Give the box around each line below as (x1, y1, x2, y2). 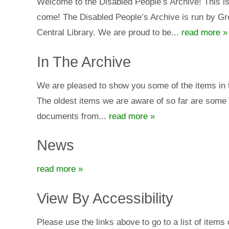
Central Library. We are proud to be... (37, 27, 181, 37)
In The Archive (37, 53, 131, 70)
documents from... (37, 111, 109, 121)
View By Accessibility (37, 190, 173, 207)
